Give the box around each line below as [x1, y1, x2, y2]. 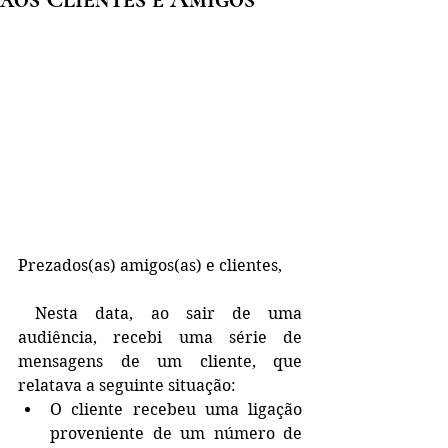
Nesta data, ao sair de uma [18, 303, 36, 323]
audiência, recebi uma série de [18, 327, 302, 347]
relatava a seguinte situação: [18, 375, 236, 395]
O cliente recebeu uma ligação [50, 399, 302, 419]
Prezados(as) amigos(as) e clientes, [18, 255, 282, 275]
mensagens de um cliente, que [18, 351, 302, 371]
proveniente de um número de [50, 423, 302, 443]
